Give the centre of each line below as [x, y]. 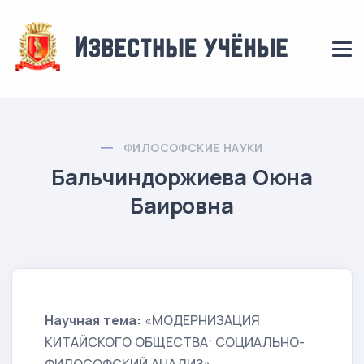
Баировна [182, 206]
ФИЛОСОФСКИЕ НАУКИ [193, 147]
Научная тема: [93, 320]
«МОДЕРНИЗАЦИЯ [201, 320]
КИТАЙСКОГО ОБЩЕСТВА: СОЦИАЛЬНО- [175, 342]
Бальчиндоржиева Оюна [182, 177]
